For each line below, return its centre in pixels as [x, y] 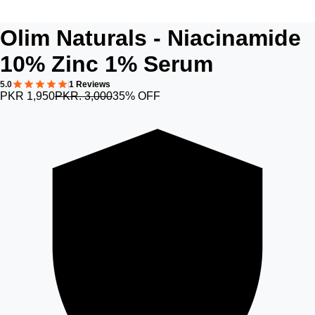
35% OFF [136, 96]
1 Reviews [90, 84]
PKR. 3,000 [84, 96]
